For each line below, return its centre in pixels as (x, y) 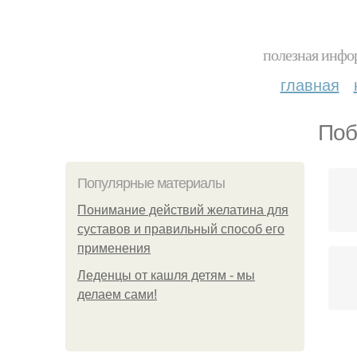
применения (114, 248)
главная (310, 84)
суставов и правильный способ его (181, 229)
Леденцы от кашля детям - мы (166, 275)
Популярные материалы (151, 183)
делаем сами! (117, 294)
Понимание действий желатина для (183, 210)
